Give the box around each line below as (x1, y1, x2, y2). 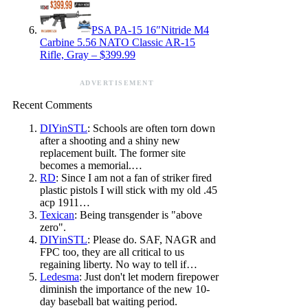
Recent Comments (12, 99, 92, 111)
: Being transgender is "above (74, 209, 202, 221)
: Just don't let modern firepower (79, 271, 219, 283)
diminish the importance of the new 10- (40, 283, 210, 296)
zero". (40, 221, 66, 234)
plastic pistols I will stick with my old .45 (40, 184, 217, 197)
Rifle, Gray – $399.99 (40, 49, 135, 61)
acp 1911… (40, 197, 90, 209)
